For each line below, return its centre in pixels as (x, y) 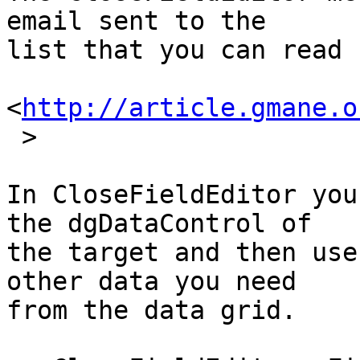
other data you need (167, 282)
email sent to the (151, 21)
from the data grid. (151, 311)
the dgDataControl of (174, 224)
